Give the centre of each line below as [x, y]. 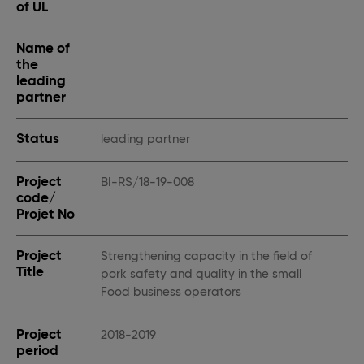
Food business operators [171, 292]
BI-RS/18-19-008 [147, 182]
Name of [43, 48]
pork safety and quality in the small [201, 274]
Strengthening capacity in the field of [206, 256]
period [37, 351]
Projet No [45, 214]
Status [38, 139]
